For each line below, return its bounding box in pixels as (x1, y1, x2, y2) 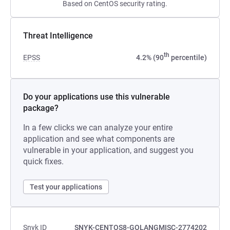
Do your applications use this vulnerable (23, 92, 170, 102)
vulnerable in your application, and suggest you (23, 145, 194, 155)
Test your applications (30, 183, 102, 191)
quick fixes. (23, 157, 64, 166)
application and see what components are (23, 134, 175, 144)
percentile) (169, 53, 207, 62)
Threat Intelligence (23, 31, 93, 41)
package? (23, 103, 59, 113)
